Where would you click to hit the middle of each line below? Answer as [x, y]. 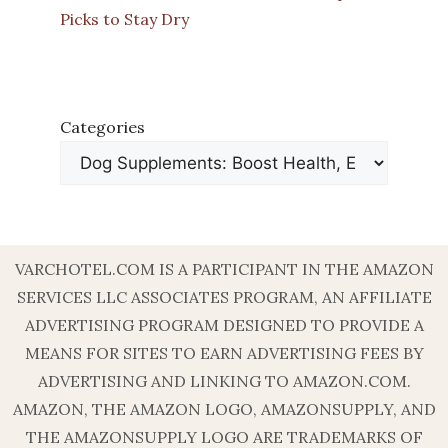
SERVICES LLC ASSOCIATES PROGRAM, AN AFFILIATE [224, 296]
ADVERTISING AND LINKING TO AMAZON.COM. [224, 380]
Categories [102, 126]
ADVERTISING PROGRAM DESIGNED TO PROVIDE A [224, 324]
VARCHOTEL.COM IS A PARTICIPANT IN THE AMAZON [224, 268]
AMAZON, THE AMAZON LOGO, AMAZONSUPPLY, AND [224, 408]
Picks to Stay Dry [124, 18]
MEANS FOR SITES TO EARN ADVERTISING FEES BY [224, 352]
